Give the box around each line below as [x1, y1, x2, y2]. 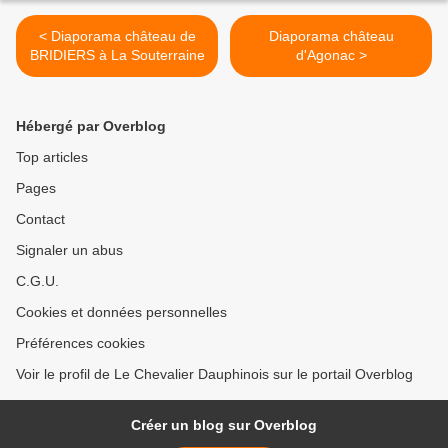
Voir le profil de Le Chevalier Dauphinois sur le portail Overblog [16, 366, 413, 383]
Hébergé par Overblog [16, 118, 166, 135]
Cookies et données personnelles [16, 304, 227, 321]
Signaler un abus [16, 242, 123, 259]
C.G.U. [16, 273, 59, 290]
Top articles [16, 149, 88, 166]
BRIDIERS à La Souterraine [29, 47, 205, 64]
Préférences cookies [16, 335, 145, 352]
